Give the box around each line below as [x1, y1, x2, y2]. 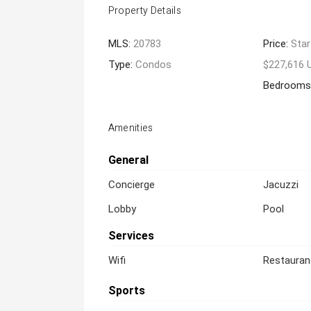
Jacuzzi [263, 178, 299, 191]
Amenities [108, 121, 153, 135]
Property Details [108, 3, 182, 18]
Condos [135, 58, 171, 71]
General [108, 153, 149, 167]
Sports [108, 284, 145, 297]
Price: [263, 37, 292, 50]
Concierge [108, 178, 155, 191]
